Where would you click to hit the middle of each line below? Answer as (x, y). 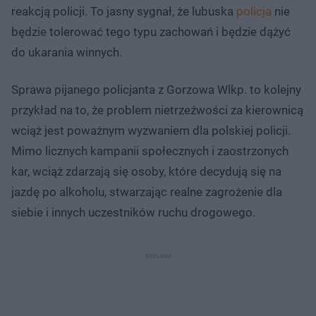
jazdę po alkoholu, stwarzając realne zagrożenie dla (147, 192)
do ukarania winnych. (67, 52)
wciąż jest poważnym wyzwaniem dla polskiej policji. (151, 130)
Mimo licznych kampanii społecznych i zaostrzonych (150, 151)
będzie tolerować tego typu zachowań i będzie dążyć (151, 31)
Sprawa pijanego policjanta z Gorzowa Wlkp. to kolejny (156, 89)
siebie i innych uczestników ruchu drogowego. (133, 212)
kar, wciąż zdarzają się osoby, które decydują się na (146, 171)
